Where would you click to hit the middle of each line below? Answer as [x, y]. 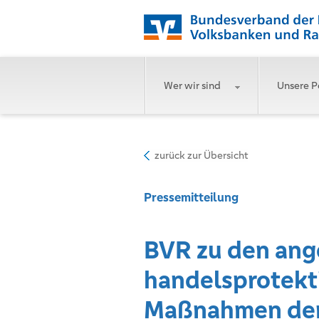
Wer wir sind [192, 85]
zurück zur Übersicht [201, 155]
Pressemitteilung [191, 197]
